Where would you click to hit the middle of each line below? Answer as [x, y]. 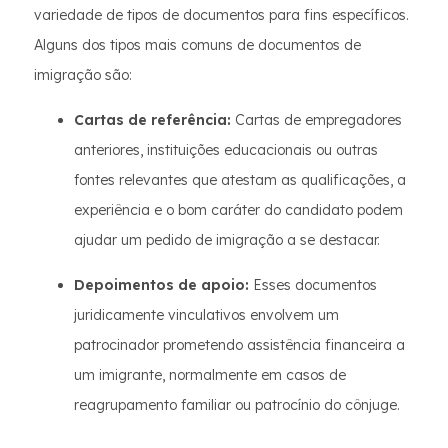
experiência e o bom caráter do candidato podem [238, 210]
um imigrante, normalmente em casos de [210, 375]
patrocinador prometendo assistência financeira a [239, 345]
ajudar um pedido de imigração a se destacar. [227, 240]
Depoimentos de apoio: [161, 285]
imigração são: [83, 75]
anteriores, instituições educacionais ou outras [226, 150]
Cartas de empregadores [316, 120]
